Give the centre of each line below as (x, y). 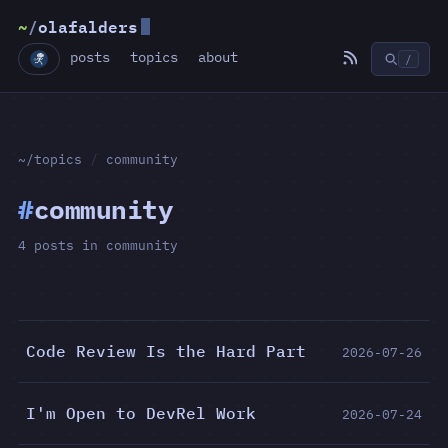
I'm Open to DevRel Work (141, 413)
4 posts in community (98, 245)
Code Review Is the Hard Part (166, 351)
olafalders (88, 26)
